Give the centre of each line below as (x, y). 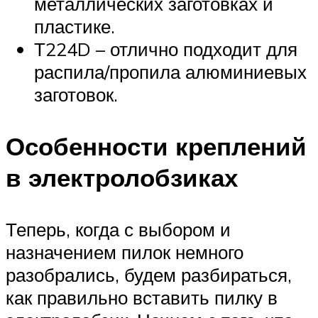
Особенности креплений (156, 147)
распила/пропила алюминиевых (170, 71)
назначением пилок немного (125, 252)
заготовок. (76, 94)
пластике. (75, 26)
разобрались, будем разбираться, (149, 275)
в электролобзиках (122, 178)
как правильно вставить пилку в (142, 298)
